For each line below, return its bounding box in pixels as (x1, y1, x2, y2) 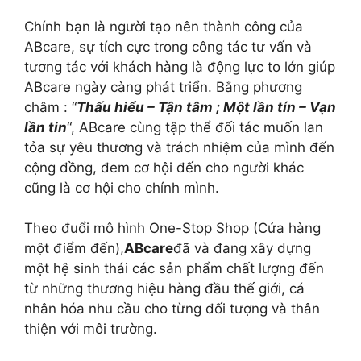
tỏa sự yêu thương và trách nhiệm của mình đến (24, 139, 334, 156)
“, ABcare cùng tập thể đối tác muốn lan (67, 118, 323, 135)
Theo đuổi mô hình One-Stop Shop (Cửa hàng (24, 220, 321, 236)
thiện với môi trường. (24, 321, 157, 337)
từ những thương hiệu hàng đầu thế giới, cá (24, 280, 305, 297)
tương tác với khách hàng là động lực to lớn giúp (24, 58, 335, 75)
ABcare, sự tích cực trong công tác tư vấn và (24, 38, 312, 55)
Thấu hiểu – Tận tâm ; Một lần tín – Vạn (77, 98, 336, 115)
